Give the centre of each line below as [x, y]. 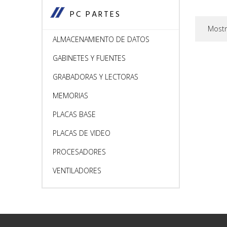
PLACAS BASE [74, 114]
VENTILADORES [77, 171]
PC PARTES [96, 15]
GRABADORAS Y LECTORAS [96, 77]
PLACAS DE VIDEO [82, 133]
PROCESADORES [79, 152]
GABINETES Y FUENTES [89, 58]
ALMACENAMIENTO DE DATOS [101, 39]
